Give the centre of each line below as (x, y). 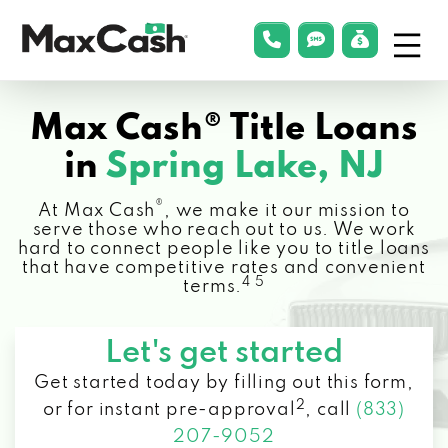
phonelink (317, 38)
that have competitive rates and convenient (224, 268)
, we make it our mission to (287, 211)
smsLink (351, 38)
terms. (213, 287)
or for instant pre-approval (169, 410)
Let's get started (224, 353)
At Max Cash (97, 211)
